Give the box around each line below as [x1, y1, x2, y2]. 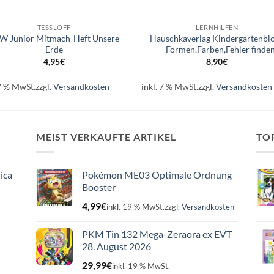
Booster [82, 180, 116, 193]
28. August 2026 [82, 240, 151, 252]
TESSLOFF [37, 23, 72, 31]
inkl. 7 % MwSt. [141, 81, 199, 92]
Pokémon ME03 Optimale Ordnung [82, 168, 232, 180]
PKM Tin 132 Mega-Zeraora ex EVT [82, 228, 232, 240]
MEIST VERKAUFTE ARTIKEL [36, 131, 176, 143]
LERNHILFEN [195, 23, 239, 31]
